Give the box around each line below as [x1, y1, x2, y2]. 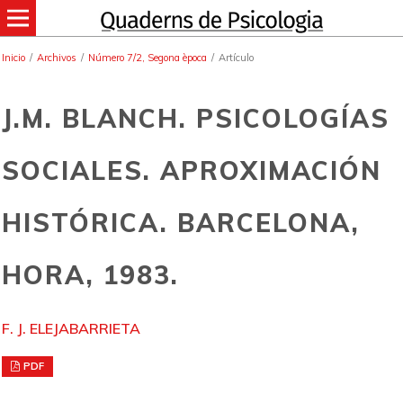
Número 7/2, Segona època [87, 51, 207, 64]
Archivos [36, 51, 76, 64]
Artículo [218, 51, 254, 64]
